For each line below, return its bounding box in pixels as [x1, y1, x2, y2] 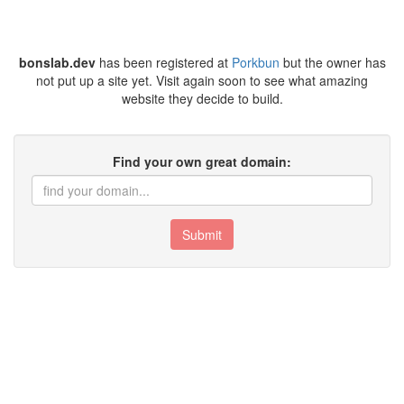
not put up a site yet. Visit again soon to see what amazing [36, 71, 368, 89]
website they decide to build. [121, 89, 283, 107]
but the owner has [279, 53, 386, 71]
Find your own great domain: [113, 152, 291, 170]
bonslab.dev [18, 53, 96, 71]
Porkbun [231, 53, 280, 71]
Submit [182, 225, 222, 243]
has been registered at [95, 53, 232, 71]
